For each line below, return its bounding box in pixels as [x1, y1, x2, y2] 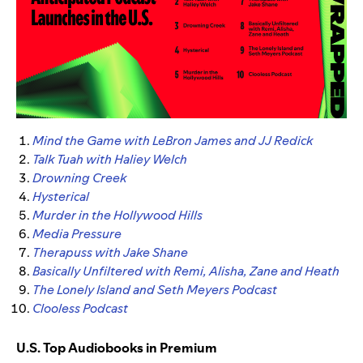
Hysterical [32, 187, 89, 205]
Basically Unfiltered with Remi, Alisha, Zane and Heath [32, 262, 340, 280]
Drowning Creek [32, 169, 126, 186]
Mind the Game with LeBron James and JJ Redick [32, 131, 313, 149]
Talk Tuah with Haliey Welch [32, 150, 187, 168]
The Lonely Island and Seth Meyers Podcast [32, 280, 277, 298]
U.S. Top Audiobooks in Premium [16, 338, 217, 357]
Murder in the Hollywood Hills [32, 206, 203, 224]
